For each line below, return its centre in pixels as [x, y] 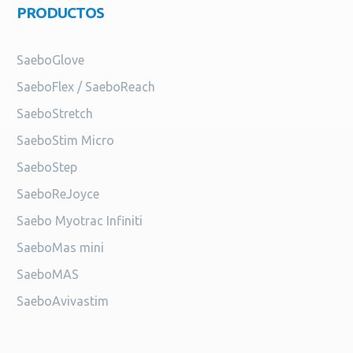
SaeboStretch [55, 114]
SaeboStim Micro [65, 141]
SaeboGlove [50, 60]
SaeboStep [47, 167]
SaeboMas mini [60, 248]
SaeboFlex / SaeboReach [86, 87]
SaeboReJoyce [58, 194]
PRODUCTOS [60, 13]
